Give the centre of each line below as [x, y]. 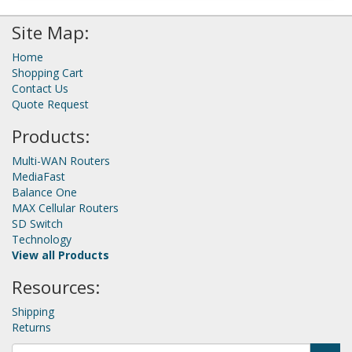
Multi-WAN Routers [61, 161]
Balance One [44, 192]
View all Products [60, 255]
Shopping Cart [48, 73]
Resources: [56, 288]
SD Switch [37, 224]
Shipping [33, 312]
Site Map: [50, 33]
